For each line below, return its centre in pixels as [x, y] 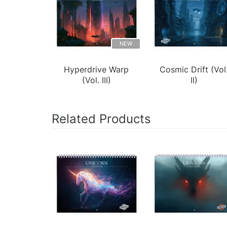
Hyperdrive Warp [97, 69]
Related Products [101, 119]
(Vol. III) [96, 80]
